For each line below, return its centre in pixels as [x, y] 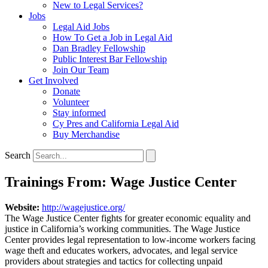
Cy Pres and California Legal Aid [116, 124]
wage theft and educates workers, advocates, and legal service [121, 250]
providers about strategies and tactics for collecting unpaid [114, 261]
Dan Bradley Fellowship [99, 48]
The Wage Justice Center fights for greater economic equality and [128, 218]
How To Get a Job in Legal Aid [112, 37]
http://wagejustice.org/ [83, 207]
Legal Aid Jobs [81, 27]
